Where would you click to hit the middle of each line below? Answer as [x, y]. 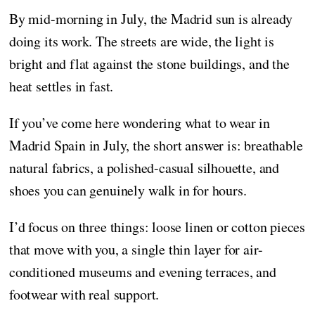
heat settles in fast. [62, 86]
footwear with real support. [84, 295]
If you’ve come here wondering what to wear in [140, 123]
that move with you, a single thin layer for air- [136, 250]
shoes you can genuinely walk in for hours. [128, 191]
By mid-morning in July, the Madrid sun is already [151, 19]
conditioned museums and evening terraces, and [143, 272]
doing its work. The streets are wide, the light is [142, 41]
